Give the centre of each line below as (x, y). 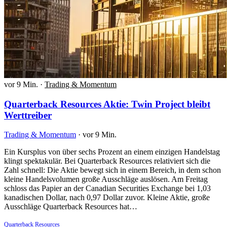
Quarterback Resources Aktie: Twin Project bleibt (107, 104)
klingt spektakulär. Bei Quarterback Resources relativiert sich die (107, 161)
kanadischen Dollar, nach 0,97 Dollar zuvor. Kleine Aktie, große (107, 198)
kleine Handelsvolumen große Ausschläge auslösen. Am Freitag (106, 179)
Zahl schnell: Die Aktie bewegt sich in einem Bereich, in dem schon (112, 170)
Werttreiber (28, 115)
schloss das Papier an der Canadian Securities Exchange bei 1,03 (107, 188)
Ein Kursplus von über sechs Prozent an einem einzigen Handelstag (112, 152)
